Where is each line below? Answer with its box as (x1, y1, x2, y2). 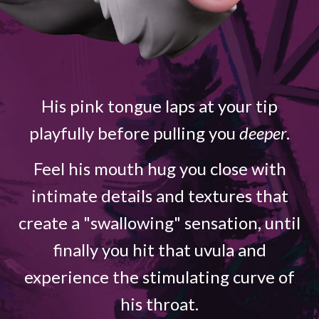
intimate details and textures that (31, 184, 288, 206)
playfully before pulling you (29, 122, 239, 143)
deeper (239, 122, 286, 143)
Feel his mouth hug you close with (33, 157, 286, 179)
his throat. (120, 293, 199, 314)
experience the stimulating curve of (24, 266, 295, 287)
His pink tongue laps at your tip (41, 95, 278, 116)
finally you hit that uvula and (53, 239, 266, 260)
